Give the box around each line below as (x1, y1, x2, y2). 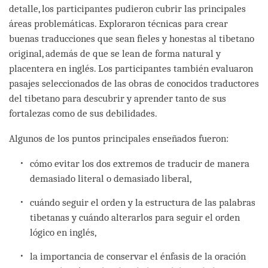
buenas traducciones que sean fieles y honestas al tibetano (9, 32, 254, 44)
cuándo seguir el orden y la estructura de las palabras (30, 196, 256, 208)
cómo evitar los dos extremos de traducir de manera (30, 157, 250, 169)
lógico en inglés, (30, 226, 97, 238)
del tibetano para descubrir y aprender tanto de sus (9, 92, 226, 104)
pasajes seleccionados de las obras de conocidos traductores (9, 77, 259, 89)
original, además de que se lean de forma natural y (9, 47, 221, 59)
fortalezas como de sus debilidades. (9, 107, 157, 119)
